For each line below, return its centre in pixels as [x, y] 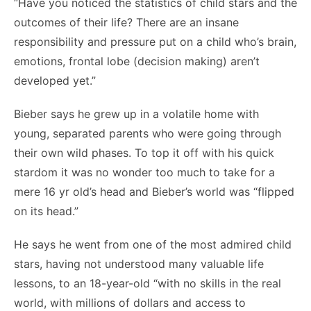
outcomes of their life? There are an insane [126, 22]
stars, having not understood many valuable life [139, 264]
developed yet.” [55, 81]
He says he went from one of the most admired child [153, 244]
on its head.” [46, 211]
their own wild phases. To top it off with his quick [144, 153]
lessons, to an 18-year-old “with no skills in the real [148, 283]
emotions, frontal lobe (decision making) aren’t [137, 61]
